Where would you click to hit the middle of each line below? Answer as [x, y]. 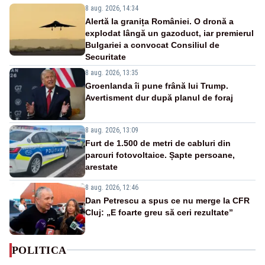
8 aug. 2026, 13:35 [112, 72]
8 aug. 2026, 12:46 [112, 187]
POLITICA [39, 250]
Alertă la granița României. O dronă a [159, 21]
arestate [101, 167]
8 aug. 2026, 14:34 [112, 8]
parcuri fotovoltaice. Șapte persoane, [160, 155]
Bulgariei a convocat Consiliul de [152, 45]
